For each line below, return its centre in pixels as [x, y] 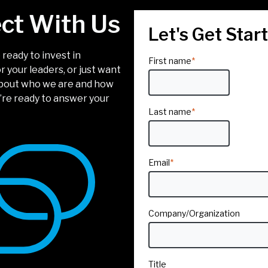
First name [170, 60]
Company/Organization [194, 213]
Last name [170, 111]
